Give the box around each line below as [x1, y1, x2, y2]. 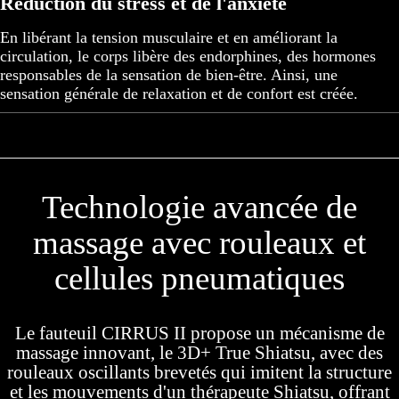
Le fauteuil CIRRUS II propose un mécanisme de [14, 322, 385, 345]
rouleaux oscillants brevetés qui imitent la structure [7, 362, 392, 384]
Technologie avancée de [42, 189, 357, 226]
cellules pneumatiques [54, 260, 345, 297]
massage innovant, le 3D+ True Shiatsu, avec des [16, 342, 383, 364]
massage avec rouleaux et [33, 224, 366, 262]
